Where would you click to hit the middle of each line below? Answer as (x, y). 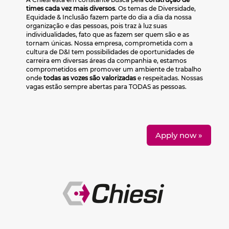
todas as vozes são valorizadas (90, 78)
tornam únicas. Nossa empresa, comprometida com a (109, 43)
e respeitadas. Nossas (169, 78)
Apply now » (179, 135)
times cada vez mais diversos (71, 8)
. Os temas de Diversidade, (155, 8)
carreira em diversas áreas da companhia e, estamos (106, 61)
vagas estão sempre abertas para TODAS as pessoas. (106, 87)
